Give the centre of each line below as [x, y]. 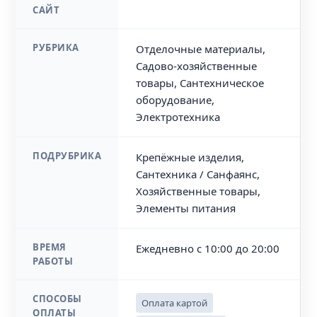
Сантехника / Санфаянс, [198, 174]
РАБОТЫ [53, 261]
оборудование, [175, 100]
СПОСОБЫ [57, 299]
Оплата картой [175, 303]
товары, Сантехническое [200, 83]
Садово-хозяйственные [197, 66]
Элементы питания [186, 208]
